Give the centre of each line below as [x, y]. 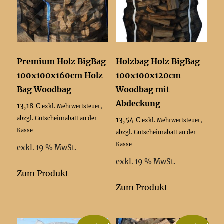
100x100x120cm [148, 75]
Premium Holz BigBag [62, 61]
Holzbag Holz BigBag [158, 61]
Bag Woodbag [44, 89]
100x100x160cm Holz [60, 75]
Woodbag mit [143, 89]
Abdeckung [138, 103]
